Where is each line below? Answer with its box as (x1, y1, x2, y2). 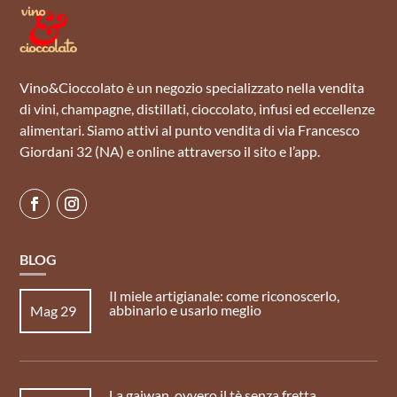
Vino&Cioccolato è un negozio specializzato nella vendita (19, 79, 365, 96)
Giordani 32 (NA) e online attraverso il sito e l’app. (19, 143, 321, 160)
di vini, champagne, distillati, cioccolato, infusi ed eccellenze (19, 100, 376, 117)
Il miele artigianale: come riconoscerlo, (109, 287, 340, 304)
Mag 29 (29, 302, 76, 319)
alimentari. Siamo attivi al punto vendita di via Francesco (19, 121, 361, 138)
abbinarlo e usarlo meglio (109, 301, 262, 318)
